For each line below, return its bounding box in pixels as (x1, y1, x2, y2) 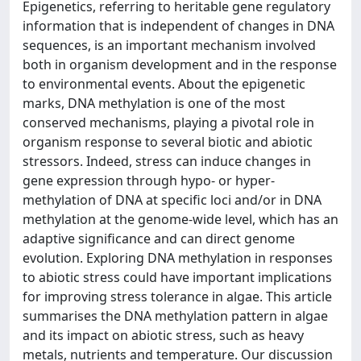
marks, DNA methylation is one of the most (23, 93, 285, 112)
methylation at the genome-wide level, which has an (23, 210, 338, 228)
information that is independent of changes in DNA (23, 16, 334, 35)
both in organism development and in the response (23, 55, 337, 73)
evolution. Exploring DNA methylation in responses (23, 248, 333, 267)
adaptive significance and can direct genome (23, 229, 295, 247)
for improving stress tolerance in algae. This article (23, 287, 332, 305)
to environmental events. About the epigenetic (23, 74, 305, 93)
